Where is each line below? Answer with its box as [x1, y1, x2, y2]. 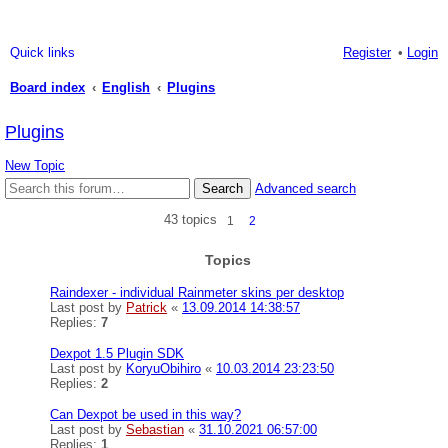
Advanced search [255, 181, 356, 196]
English [102, 80, 151, 95]
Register [343, 45, 391, 60]
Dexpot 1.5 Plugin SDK [50, 346, 184, 361]
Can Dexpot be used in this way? [50, 407, 241, 422]
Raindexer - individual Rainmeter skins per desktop [50, 285, 344, 300]
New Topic [5, 158, 65, 173]
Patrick [126, 300, 167, 315]
